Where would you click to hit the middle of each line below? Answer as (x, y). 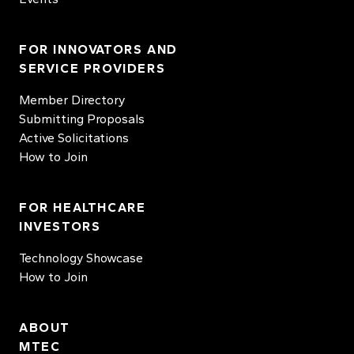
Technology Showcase (81, 258)
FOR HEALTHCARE (83, 207)
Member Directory (72, 100)
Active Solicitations (74, 138)
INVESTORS (60, 226)
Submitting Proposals (82, 119)
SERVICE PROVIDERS (92, 68)
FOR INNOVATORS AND (98, 49)
